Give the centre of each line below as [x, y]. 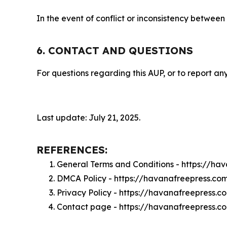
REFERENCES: [72, 150]
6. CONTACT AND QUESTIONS [115, 50]
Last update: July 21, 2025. [88, 118]
